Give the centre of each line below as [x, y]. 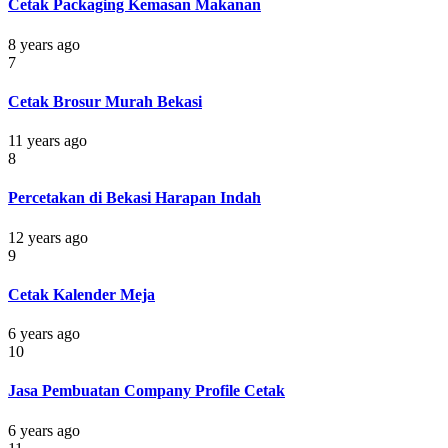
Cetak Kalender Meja [81, 294]
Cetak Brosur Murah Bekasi [105, 101]
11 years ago [47, 141]
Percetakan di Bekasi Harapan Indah [134, 198]
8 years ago [44, 44]
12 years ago [48, 237]
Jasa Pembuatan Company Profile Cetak [146, 391]
